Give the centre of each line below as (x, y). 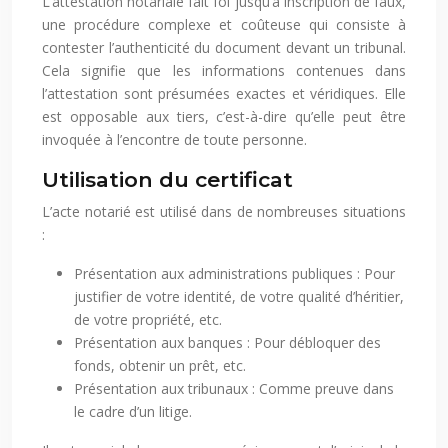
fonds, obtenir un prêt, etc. (160, 366)
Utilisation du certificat (167, 180)
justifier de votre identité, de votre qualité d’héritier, (239, 297)
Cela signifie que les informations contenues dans (224, 71)
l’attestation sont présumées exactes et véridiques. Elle (224, 94)
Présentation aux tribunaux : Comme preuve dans (234, 389)
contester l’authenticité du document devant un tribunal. (224, 48)
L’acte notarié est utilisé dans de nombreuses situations (224, 212)
